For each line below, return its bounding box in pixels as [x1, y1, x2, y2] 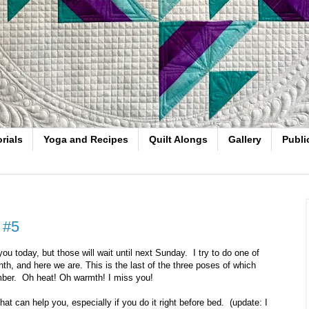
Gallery [228, 134, 261, 146]
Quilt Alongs [149, 134, 208, 146]
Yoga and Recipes [43, 134, 128, 146]
